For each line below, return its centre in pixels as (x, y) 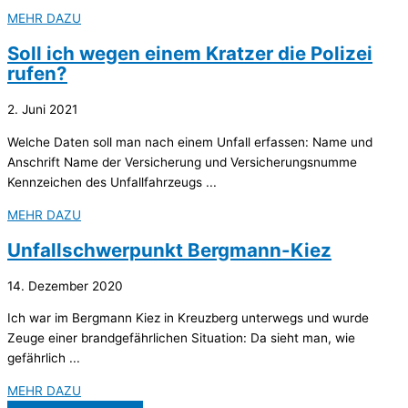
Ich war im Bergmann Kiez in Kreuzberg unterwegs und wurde (188, 318)
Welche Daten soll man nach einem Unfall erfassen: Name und (190, 142)
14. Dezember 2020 (65, 286)
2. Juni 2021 (42, 110)
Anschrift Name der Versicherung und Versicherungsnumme (182, 162)
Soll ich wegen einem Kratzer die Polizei (190, 54)
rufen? (37, 74)
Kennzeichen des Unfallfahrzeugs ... (112, 182)
